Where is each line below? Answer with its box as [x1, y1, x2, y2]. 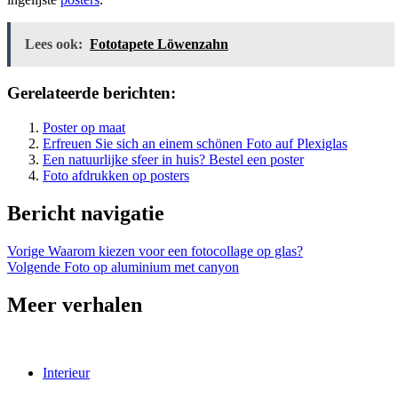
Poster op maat [43, 119, 125, 135]
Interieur [43, 364, 90, 380]
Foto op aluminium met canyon [60, 259, 239, 275]
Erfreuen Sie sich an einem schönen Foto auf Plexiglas [43, 135, 347, 151]
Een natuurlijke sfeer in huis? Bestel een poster [43, 151, 304, 167]
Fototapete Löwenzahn [90, 36, 228, 52]
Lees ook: [25, 36, 83, 52]
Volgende [7, 259, 60, 275]
